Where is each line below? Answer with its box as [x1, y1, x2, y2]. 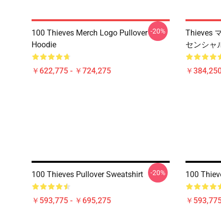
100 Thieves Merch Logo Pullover [32, 28, 147, 37]
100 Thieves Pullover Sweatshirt [32, 170, 143, 179]
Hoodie [32, 40, 56, 49]
